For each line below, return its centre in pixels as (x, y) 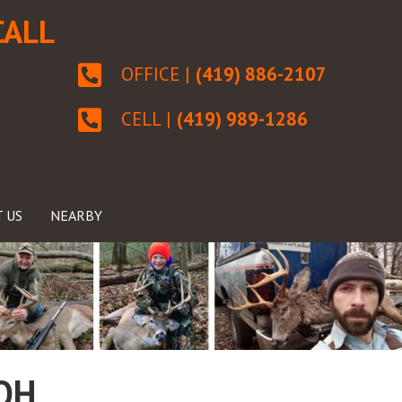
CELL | (149, 119)
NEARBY (76, 215)
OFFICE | (158, 74)
